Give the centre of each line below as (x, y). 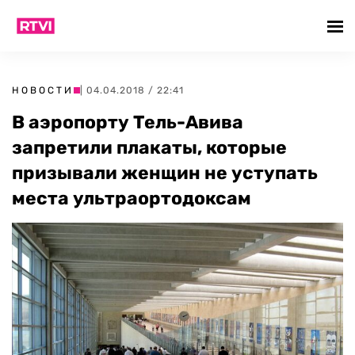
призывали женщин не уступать (165, 173)
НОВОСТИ (43, 90)
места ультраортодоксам (132, 198)
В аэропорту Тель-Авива (128, 122)
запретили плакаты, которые (149, 147)
